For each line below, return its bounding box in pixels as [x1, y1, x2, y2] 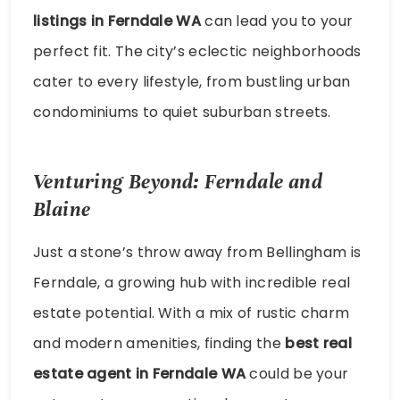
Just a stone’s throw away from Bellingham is [33, 241, 362, 262]
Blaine [33, 196, 91, 221]
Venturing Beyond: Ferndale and [33, 169, 322, 194]
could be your [246, 362, 349, 384]
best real [285, 332, 352, 354]
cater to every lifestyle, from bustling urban [33, 71, 351, 93]
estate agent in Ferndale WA [33, 362, 246, 384]
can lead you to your [200, 11, 354, 32]
